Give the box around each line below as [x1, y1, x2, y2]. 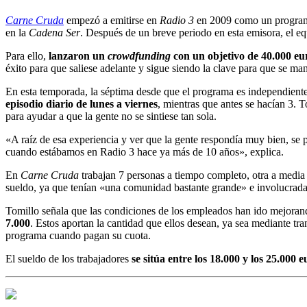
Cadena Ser [29, 27, 80, 39]
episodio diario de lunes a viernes [5, 98, 158, 110]
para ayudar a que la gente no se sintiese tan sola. [5, 110, 217, 123]
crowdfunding [108, 50, 171, 62]
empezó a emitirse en [64, 14, 160, 27]
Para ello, [5, 50, 46, 62]
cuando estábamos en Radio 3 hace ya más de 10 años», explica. [5, 146, 284, 158]
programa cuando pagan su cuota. [5, 230, 151, 242]
